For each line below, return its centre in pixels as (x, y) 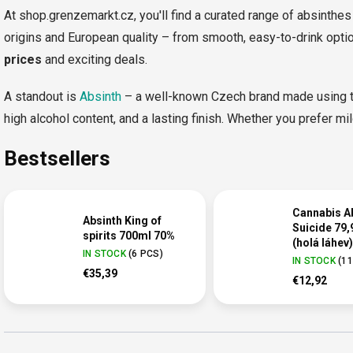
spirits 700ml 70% (129, 235)
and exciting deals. (95, 59)
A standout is (42, 97)
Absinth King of (122, 220)
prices (23, 59)
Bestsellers (57, 158)
